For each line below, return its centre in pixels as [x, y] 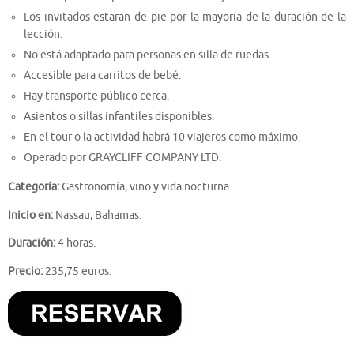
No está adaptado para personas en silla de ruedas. [148, 55]
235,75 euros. [77, 271]
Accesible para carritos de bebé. [103, 75]
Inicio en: [30, 215]
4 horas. [75, 243]
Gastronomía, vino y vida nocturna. [145, 187]
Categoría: [34, 187]
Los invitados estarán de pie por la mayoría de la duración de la [185, 17]
